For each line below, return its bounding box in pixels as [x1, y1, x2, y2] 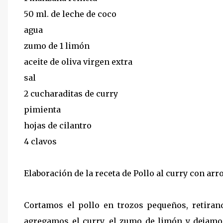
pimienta [24, 104, 61, 114]
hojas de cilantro [24, 120, 92, 130]
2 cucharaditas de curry [24, 88, 118, 99]
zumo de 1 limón [24, 40, 90, 51]
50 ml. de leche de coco [24, 8, 116, 19]
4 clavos [24, 136, 57, 146]
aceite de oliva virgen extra [24, 56, 132, 67]
